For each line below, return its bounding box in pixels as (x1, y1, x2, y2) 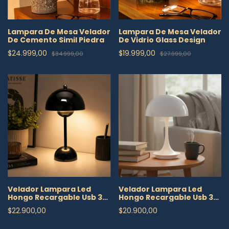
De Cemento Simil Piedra (8, 34, 104, 45)
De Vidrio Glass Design (118, 34, 205, 45)
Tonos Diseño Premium (8, 200, 98, 211)
